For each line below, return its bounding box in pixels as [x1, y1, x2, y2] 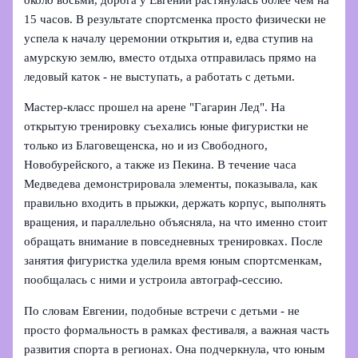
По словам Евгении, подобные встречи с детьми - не [24, 304, 300, 317]
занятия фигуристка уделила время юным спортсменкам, [24, 254, 323, 268]
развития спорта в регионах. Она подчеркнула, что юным [24, 342, 326, 356]
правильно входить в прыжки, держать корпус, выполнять [24, 197, 327, 210]
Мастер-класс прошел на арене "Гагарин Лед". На [24, 101, 286, 114]
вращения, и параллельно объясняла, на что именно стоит [24, 216, 328, 229]
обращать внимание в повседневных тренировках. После [24, 235, 324, 249]
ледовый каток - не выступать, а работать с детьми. [24, 70, 296, 83]
